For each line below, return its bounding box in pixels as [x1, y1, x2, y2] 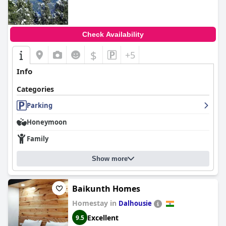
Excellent [87, 212, 119, 222]
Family [27, 134, 48, 143]
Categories [17, 84, 54, 94]
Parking [27, 101, 52, 110]
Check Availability [82, 30, 144, 38]
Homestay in [72, 198, 119, 208]
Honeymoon [27, 118, 67, 127]
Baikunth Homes [72, 183, 140, 194]
